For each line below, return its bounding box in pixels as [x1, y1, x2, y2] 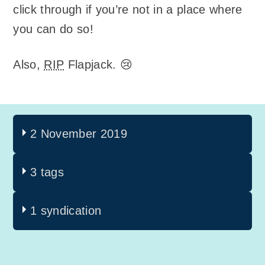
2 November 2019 [30, 127, 128, 141]
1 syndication [30, 204, 102, 218]
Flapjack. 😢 [64, 58, 133, 72]
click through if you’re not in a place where [13, 2, 243, 16]
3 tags [30, 166, 64, 179]
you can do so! [13, 22, 93, 35]
